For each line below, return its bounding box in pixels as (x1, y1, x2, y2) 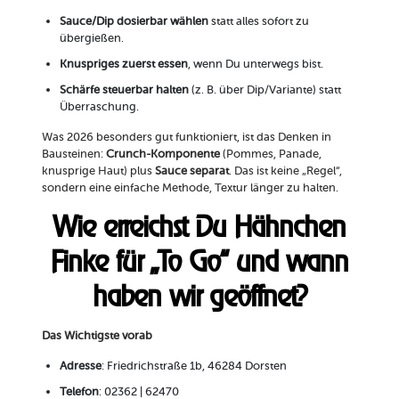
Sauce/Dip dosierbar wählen (59, 14, 208, 28)
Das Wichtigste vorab (41, 329, 152, 343)
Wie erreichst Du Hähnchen (53, 209, 346, 245)
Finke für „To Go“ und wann (50, 244, 348, 280)
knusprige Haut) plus (41, 164, 155, 178)
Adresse (59, 359, 102, 373)
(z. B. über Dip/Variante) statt (188, 83, 341, 97)
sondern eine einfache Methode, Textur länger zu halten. (41, 181, 338, 195)
